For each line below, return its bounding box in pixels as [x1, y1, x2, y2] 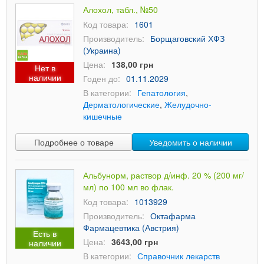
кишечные [83, 110, 122, 122]
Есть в [33, 227, 57, 239]
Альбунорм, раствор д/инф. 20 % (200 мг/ [83, 169, 244, 181]
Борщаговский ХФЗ [150, 32, 225, 44]
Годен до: [83, 72, 120, 84]
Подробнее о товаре [34, 136, 114, 148]
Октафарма [150, 210, 196, 222]
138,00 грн [111, 58, 153, 70]
